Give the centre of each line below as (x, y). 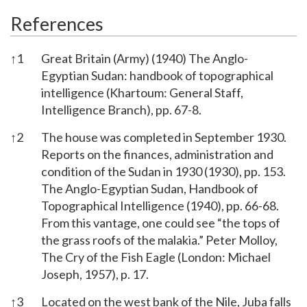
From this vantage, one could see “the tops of (161, 222)
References (57, 23)
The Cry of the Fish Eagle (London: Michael (156, 257)
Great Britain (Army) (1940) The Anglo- (145, 58)
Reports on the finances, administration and (157, 154)
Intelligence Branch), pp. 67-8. (121, 109)
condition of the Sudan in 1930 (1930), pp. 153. (163, 171)
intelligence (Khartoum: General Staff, (142, 92)
